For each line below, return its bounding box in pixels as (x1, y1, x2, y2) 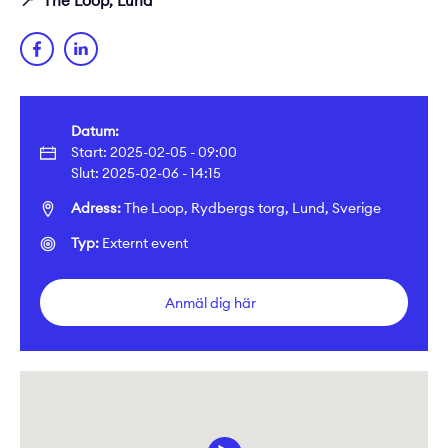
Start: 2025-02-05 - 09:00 (71, 143, 237, 162)
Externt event (99, 234, 188, 253)
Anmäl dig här (164, 293, 256, 312)
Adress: (71, 199, 121, 218)
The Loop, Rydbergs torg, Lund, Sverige (121, 199, 381, 218)
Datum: (71, 122, 119, 141)
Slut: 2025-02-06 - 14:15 (71, 164, 221, 183)
